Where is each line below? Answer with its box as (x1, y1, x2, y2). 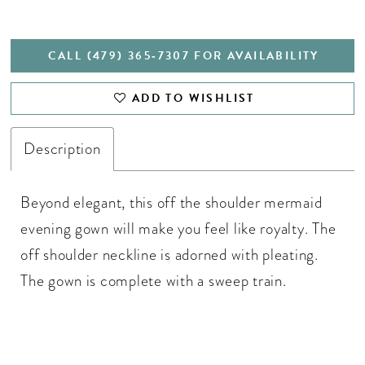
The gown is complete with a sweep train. (20, 270, 287, 292)
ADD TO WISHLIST (131, 90, 255, 108)
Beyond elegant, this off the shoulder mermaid (20, 191, 323, 214)
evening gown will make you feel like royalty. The (20, 218, 336, 240)
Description (24, 137, 101, 160)
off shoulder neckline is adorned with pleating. (20, 244, 319, 266)
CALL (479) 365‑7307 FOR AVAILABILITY (47, 46, 319, 64)
